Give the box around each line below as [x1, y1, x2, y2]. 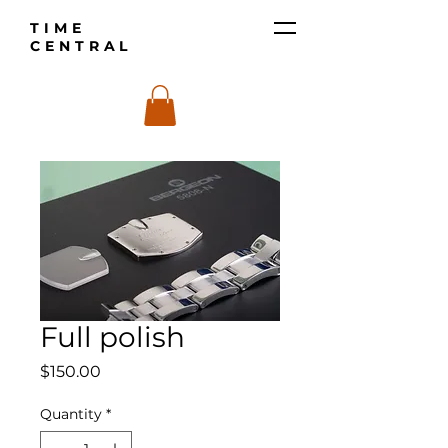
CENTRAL [30, 37, 142, 55]
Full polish [40, 319, 185, 354]
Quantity [40, 404, 102, 423]
